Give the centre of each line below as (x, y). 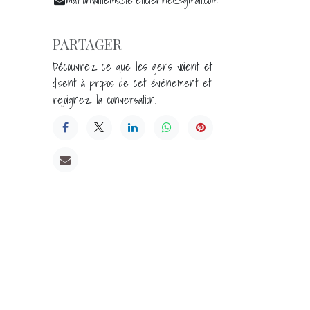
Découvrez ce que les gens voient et (133, 66)
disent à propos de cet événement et (132, 83)
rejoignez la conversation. (104, 99)
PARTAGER (87, 44)
